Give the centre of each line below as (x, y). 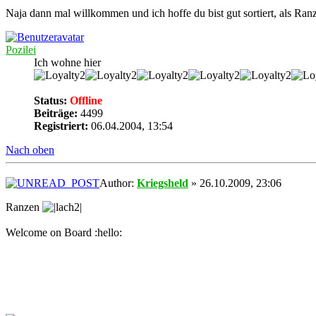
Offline (85, 100)
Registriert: (61, 126)
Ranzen (24, 207)
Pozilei (21, 49)
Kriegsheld (163, 183)
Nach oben (30, 150)
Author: (118, 183)
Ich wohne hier (67, 62)
